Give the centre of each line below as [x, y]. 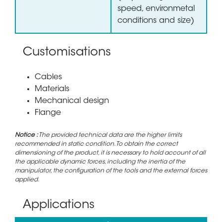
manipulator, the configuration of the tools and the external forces [111, 171]
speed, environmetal [156, 9]
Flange [48, 113]
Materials [52, 89]
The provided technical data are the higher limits [110, 136]
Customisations [67, 53]
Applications [59, 205]
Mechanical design [72, 101]
